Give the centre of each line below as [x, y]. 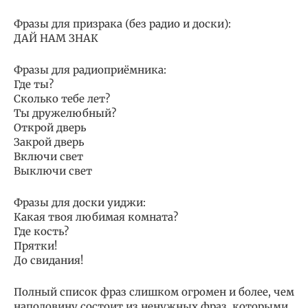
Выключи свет [53, 171]
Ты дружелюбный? [65, 113]
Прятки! [35, 246]
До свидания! [48, 261]
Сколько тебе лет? [62, 99]
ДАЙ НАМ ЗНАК [56, 38]
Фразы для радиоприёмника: [90, 70]
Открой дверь [50, 128]
